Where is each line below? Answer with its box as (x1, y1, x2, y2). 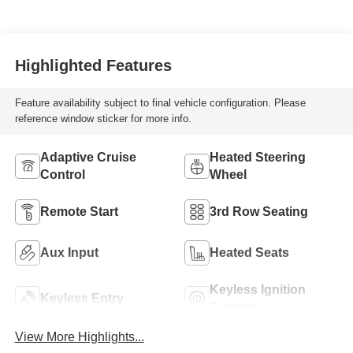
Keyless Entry (39, 292, 124, 306)
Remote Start (39, 205, 118, 219)
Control (39, 168, 85, 182)
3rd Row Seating (210, 205, 308, 219)
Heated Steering (210, 150, 306, 165)
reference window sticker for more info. (14, 113, 191, 125)
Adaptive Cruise (39, 150, 136, 165)
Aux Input (39, 246, 98, 260)
